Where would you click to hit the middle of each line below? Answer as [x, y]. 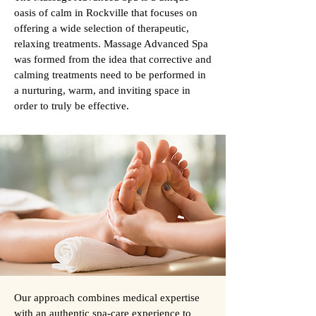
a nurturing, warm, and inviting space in [102, 90]
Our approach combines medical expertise [107, 298]
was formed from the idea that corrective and [113, 59]
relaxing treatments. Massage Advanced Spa [111, 44]
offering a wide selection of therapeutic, [102, 28]
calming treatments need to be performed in [110, 75]
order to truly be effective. [72, 106]
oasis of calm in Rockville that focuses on [106, 13]
